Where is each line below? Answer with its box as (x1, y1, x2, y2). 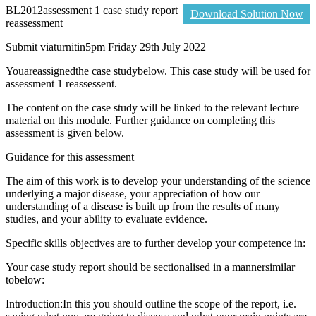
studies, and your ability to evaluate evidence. (6, 212, 207, 225)
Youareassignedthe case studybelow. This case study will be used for (6, 64, 310, 77)
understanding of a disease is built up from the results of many (6, 200, 280, 212)
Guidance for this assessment (6, 150, 134, 163)
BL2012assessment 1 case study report (6, 4, 178, 16)
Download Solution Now (190, 7, 303, 20)
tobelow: (6, 273, 44, 286)
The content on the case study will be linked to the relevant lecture (6, 101, 299, 114)
